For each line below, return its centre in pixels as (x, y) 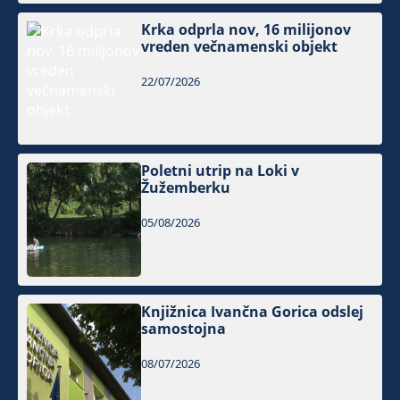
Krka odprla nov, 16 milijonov (246, 29)
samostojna (184, 329)
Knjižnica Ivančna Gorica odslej (253, 312)
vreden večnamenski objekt (240, 46)
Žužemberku (186, 187)
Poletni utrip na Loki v (221, 171)
